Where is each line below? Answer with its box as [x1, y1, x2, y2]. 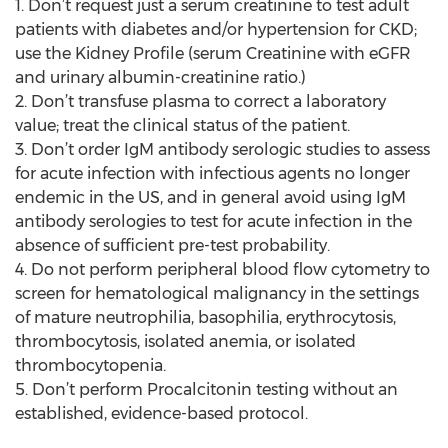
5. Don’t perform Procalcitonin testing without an [15, 380, 398, 399]
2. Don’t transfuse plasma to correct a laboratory [15, 92, 386, 111]
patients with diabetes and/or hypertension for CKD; [15, 20, 417, 39]
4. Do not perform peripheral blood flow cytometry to [15, 260, 430, 279]
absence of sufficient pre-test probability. [15, 236, 330, 255]
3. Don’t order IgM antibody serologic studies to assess [15, 140, 430, 159]
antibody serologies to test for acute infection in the [15, 212, 412, 231]
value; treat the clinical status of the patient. [15, 116, 350, 135]
